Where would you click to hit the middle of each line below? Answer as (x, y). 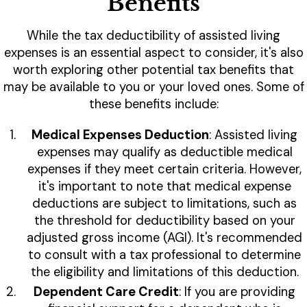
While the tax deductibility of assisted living (153, 36)
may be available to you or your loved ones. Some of (153, 87)
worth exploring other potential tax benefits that (153, 70)
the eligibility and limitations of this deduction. (164, 272)
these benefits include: (153, 105)
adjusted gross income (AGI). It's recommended (164, 238)
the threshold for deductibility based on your (164, 221)
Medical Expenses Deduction (120, 135)
